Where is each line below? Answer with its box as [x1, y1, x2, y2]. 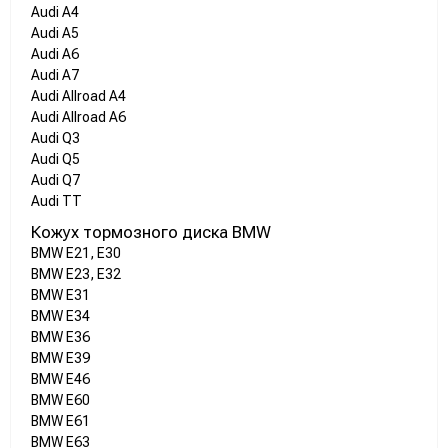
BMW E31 [31, 287, 90, 304]
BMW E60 [31, 392, 90, 409]
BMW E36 [31, 329, 90, 346]
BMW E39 [31, 350, 90, 367]
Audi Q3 [31, 130, 80, 147]
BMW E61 [31, 413, 90, 430]
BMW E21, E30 [31, 245, 121, 262]
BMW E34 [31, 308, 90, 325]
